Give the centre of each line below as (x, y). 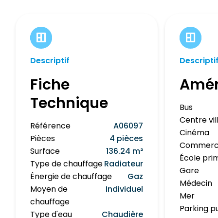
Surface (45, 151)
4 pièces (127, 138)
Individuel (125, 189)
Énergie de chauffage (71, 176)
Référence (50, 126)
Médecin (196, 183)
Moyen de (49, 189)
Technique (69, 103)
